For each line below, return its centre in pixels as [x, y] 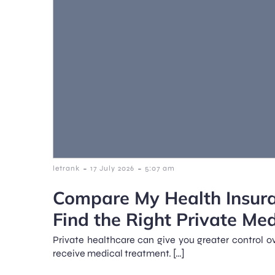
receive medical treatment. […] [119, 254]
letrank [66, 168]
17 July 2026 [112, 168]
